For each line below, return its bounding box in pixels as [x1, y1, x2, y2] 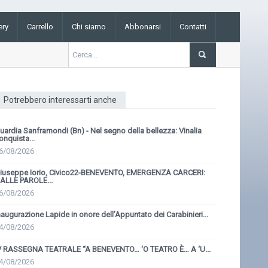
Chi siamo [72, 22, 106, 31]
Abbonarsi [124, 22, 161, 31]
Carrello [27, 22, 53, 31]
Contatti [179, 22, 206, 31]
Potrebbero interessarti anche [4, 95, 117, 105]
